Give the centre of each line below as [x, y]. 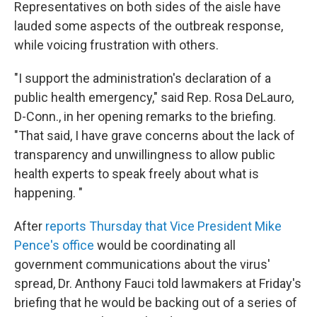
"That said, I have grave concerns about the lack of [155, 136]
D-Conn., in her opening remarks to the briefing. [145, 117]
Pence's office [54, 246]
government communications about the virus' [142, 265]
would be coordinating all [165, 246]
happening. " [48, 193]
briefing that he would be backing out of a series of [156, 303]
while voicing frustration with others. [116, 45]
